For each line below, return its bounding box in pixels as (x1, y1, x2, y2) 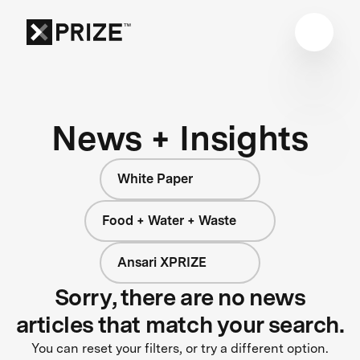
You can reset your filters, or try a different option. (31, 340, 329, 356)
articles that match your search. (15, 310, 345, 338)
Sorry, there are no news (54, 283, 306, 311)
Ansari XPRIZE (117, 254, 207, 270)
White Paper (117, 170, 193, 186)
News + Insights (51, 117, 309, 158)
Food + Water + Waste (101, 212, 236, 228)
